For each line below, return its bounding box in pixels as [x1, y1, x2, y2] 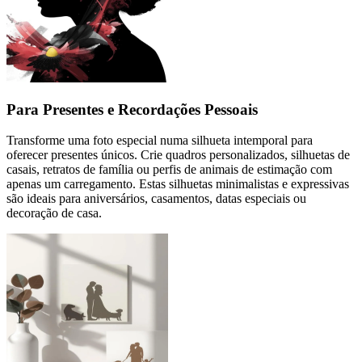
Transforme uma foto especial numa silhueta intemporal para [6, 133, 313, 148]
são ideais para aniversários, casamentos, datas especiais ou [6, 192, 306, 206]
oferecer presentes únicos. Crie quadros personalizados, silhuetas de [6, 148, 350, 162]
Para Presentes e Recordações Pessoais [6, 100, 258, 118]
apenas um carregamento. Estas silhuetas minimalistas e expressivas [6, 177, 349, 192]
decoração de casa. [6, 206, 102, 221]
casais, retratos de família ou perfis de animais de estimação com [6, 162, 332, 177]
